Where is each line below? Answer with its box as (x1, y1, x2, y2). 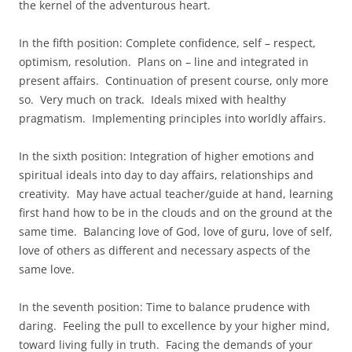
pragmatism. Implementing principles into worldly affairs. (19, 111, 326, 126)
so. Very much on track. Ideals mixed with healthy (19, 92, 286, 107)
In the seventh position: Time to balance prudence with (19, 299, 310, 314)
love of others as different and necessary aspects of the (19, 243, 310, 258)
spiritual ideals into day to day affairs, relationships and (19, 167, 313, 182)
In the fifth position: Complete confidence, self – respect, (19, 35, 316, 50)
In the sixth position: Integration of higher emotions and (19, 148, 314, 163)
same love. (19, 262, 75, 277)
